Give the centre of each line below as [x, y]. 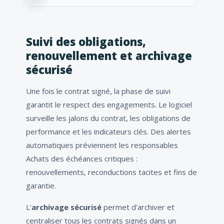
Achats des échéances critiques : [82, 159]
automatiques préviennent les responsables [102, 145]
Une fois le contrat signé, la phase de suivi [98, 91]
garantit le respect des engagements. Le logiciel [109, 105]
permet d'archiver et [138, 207]
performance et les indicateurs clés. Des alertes [108, 132]
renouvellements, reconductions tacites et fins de [111, 172]
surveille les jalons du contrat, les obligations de [108, 118]
